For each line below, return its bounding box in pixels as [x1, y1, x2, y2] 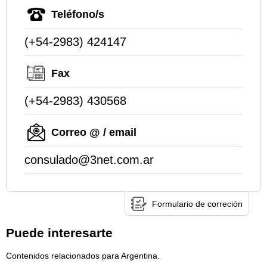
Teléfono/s [51, 8, 104, 20]
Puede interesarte [6, 226, 113, 240]
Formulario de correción [152, 198, 243, 209]
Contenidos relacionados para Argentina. [6, 250, 160, 260]
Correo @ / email [51, 126, 136, 138]
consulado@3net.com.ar [24, 153, 154, 166]
